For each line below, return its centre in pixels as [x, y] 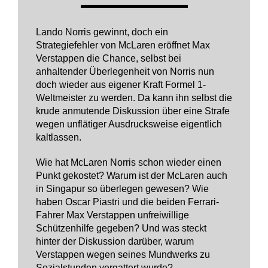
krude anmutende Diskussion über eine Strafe [133, 111]
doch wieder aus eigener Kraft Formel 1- [121, 85]
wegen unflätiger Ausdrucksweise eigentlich [129, 124]
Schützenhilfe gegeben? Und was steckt [121, 228]
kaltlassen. [59, 137]
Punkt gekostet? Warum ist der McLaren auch [132, 176]
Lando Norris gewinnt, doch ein [102, 32]
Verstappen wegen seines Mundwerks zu [123, 255]
